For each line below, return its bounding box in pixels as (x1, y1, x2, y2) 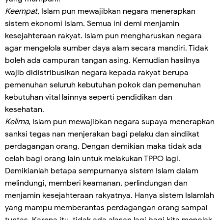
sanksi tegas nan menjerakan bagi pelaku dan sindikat (5, 129, 199, 139)
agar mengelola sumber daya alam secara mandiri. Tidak (5, 43, 208, 54)
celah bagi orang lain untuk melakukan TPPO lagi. (5, 154, 182, 164)
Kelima (5, 117, 28, 127)
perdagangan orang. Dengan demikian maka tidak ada (5, 141, 202, 152)
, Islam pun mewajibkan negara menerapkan (37, 6, 195, 17)
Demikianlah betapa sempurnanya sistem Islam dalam (5, 166, 198, 176)
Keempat (5, 6, 37, 17)
